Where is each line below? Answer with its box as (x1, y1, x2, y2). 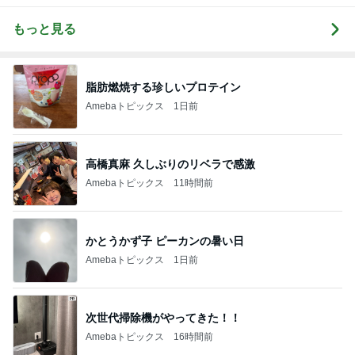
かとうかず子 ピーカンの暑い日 (86, 234, 244, 247)
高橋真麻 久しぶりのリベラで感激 (86, 157, 255, 170)
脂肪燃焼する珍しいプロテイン (86, 80, 241, 94)
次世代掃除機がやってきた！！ (86, 311, 241, 324)
